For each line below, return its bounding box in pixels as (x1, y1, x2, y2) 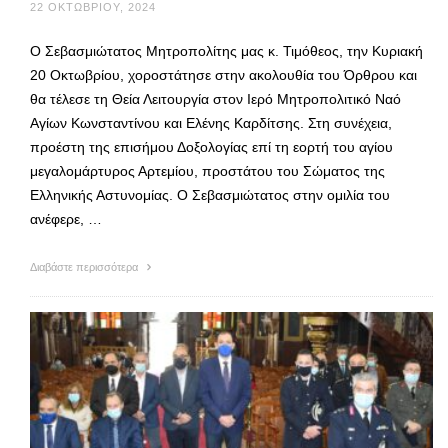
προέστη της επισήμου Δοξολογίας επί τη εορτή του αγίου (30, 139, 393, 156)
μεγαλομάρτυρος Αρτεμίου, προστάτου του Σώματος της (30, 163, 385, 180)
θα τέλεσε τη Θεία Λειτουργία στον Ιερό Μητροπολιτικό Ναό (30, 91, 401, 108)
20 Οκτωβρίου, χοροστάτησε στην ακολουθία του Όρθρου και (30, 67, 417, 84)
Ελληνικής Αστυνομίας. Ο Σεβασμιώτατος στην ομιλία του (30, 187, 390, 204)
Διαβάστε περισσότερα (30, 261, 141, 274)
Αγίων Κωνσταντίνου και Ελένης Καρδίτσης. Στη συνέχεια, (30, 115, 392, 132)
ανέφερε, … (30, 211, 102, 228)
